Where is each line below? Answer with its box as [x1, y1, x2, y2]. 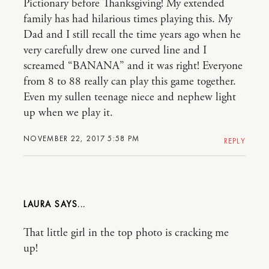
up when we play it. [23, 106, 113, 121]
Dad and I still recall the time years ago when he [23, 28, 241, 43]
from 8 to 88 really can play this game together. [23, 74, 236, 89]
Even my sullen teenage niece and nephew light [23, 90, 236, 105]
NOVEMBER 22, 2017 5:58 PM [23, 133, 140, 144]
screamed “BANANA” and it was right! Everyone [23, 59, 243, 74]
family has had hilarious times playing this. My [23, 12, 232, 27]
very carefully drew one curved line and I [23, 43, 207, 58]
